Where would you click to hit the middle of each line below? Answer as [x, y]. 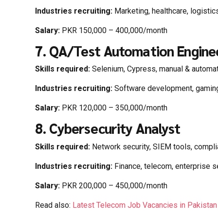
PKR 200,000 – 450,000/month [114, 185]
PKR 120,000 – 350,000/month [114, 108]
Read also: [54, 205]
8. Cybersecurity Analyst [108, 128]
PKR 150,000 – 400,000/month [114, 30]
